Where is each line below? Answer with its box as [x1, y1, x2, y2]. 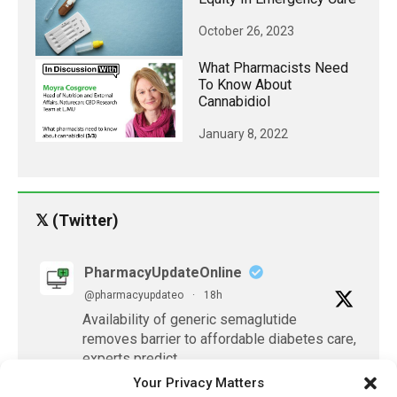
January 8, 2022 [198, 127, 288, 142]
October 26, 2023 [198, 24, 294, 39]
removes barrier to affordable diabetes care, [82, 331, 356, 348]
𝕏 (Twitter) [35, 211, 119, 230]
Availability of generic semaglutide [82, 311, 297, 329]
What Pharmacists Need [198, 59, 348, 77]
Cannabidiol [198, 93, 270, 111]
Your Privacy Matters [133, 374, 264, 390]
